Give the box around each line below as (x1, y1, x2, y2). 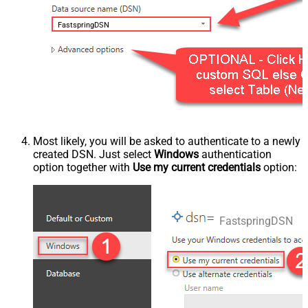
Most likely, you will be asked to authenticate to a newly (33, 135, 300, 148)
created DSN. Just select (33, 148, 154, 162)
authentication (199, 148, 272, 162)
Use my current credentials (133, 161, 261, 175)
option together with (33, 161, 133, 175)
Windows (154, 148, 199, 162)
